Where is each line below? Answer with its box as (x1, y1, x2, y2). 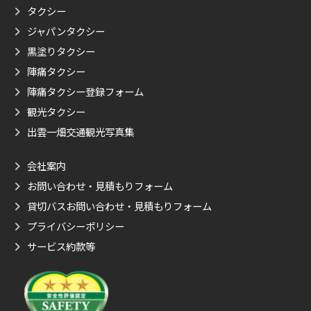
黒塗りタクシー (27, 43, 95, 58)
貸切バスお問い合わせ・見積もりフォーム (27, 198, 212, 213)
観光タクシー (27, 103, 85, 119)
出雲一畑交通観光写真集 (27, 124, 134, 139)
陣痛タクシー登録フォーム (27, 83, 144, 99)
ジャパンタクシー (27, 23, 105, 38)
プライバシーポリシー (27, 218, 124, 233)
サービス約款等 (27, 238, 95, 253)
